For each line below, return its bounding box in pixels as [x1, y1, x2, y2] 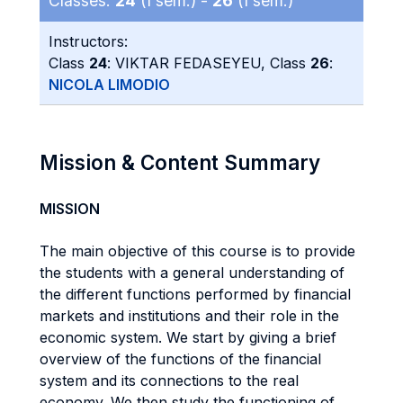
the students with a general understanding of [40, 264, 345, 282]
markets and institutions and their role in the [40, 307, 339, 325]
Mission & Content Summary [40, 150, 320, 175]
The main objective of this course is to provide [40, 242, 355, 260]
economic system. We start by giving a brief [40, 328, 336, 346]
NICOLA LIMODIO [49, 76, 170, 94]
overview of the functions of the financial [40, 350, 321, 368]
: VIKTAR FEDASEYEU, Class [107, 54, 310, 72]
